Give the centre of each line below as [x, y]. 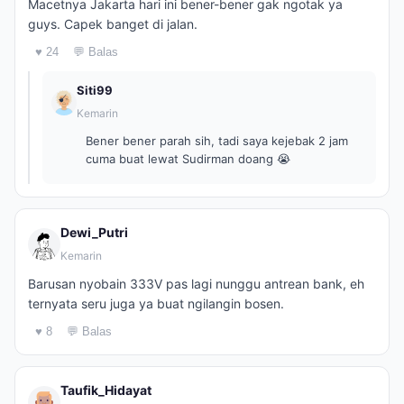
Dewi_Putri [94, 232]
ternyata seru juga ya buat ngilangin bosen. [156, 303]
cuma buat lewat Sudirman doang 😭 [188, 159]
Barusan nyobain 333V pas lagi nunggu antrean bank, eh [196, 284]
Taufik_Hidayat [106, 390]
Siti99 [95, 90]
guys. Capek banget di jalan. [113, 24]
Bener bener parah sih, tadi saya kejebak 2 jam [217, 141]
